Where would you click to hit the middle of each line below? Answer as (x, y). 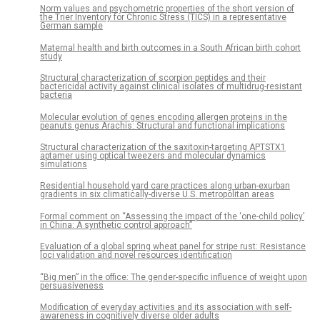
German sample (71, 26)
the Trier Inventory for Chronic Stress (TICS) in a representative (163, 17)
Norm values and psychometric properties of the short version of (167, 9)
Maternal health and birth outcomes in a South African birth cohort (170, 47)
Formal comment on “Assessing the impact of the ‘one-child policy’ (172, 216)
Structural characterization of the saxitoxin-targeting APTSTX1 (163, 147)
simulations (64, 164)
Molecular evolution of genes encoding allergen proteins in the (164, 117)
